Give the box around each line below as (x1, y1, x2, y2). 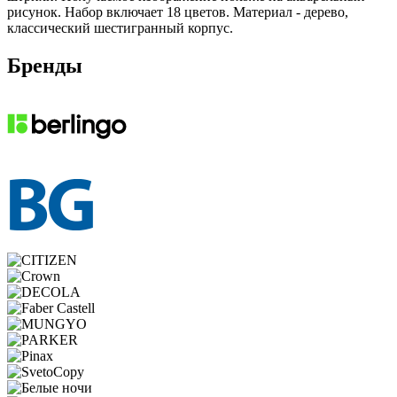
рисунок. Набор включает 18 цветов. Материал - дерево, (7, 4, 348, 19)
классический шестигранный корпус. (7, 19, 233, 35)
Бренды (7, 53, 82, 77)
